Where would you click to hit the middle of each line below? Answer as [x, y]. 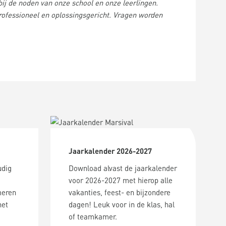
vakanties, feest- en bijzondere [120, 192]
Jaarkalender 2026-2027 [110, 151]
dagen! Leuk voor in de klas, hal [122, 204]
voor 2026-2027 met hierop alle [121, 180]
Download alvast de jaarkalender [123, 168]
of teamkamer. [93, 216]
